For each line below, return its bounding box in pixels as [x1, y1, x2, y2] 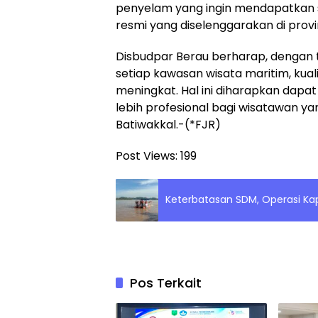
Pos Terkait [130, 273, 202, 292]
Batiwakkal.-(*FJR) [116, 116, 221, 133]
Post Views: [116, 147, 177, 164]
